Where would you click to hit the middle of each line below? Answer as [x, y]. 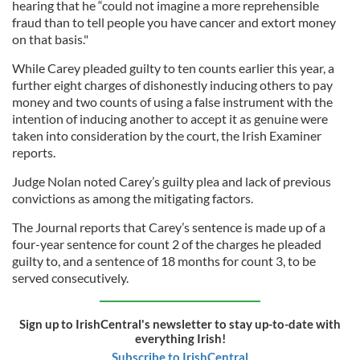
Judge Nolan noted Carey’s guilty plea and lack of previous [172, 181]
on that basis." [50, 39]
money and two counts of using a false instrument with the [172, 102]
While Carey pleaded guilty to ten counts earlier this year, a [173, 68]
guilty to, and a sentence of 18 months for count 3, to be [164, 261]
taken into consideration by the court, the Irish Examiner [167, 135]
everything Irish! [180, 338]
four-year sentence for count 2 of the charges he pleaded [167, 244]
